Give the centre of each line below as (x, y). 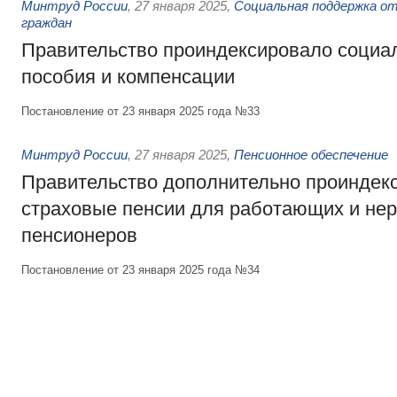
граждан (47, 23)
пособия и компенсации (128, 77)
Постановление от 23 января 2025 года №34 (140, 270)
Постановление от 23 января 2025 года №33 (140, 111)
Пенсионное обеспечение (311, 155)
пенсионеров (79, 235)
